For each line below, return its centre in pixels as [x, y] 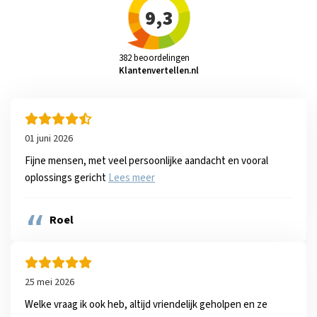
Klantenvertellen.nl [158, 71]
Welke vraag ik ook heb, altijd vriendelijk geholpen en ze [146, 305]
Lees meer [132, 178]
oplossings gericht [67, 178]
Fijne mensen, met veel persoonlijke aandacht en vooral [146, 161]
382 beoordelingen [154, 58]
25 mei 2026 [50, 282]
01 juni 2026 [49, 139]
